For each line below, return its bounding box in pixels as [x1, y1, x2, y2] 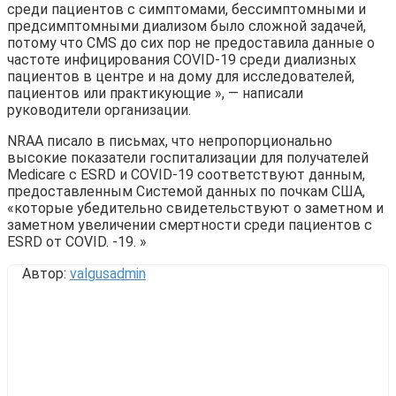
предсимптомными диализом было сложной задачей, [7, 17, 366, 34]
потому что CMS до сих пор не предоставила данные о [7, 34, 375, 51]
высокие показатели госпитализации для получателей [7, 148, 369, 166]
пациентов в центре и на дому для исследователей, [7, 67, 354, 85]
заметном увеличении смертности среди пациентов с [7, 216, 372, 233]
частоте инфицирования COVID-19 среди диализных [7, 50, 356, 68]
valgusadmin [70, 264, 146, 282]
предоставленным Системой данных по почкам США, [7, 182, 365, 200]
